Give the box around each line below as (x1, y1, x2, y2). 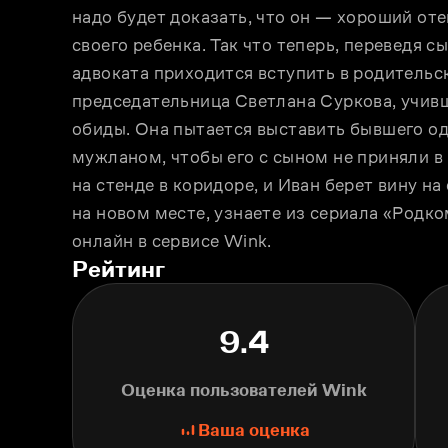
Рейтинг (72, 254, 165, 282)
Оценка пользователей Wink (120, 379, 367, 400)
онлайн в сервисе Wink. (72, 230, 272, 251)
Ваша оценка (197, 419, 310, 440)
